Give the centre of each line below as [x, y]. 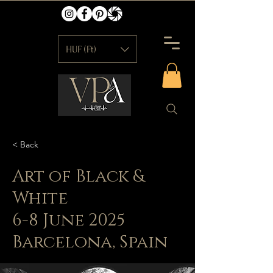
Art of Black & [78, 176]
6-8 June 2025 [69, 220]
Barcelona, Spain [90, 242]
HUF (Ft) [81, 49]
